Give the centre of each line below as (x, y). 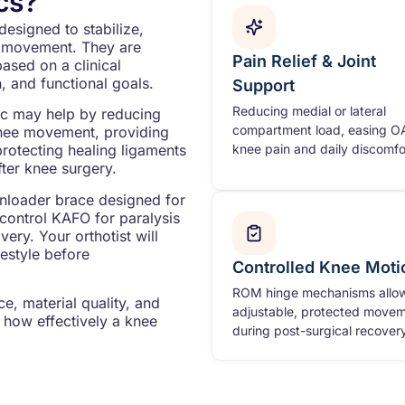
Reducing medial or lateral (309, 110)
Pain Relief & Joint (304, 61)
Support (264, 85)
